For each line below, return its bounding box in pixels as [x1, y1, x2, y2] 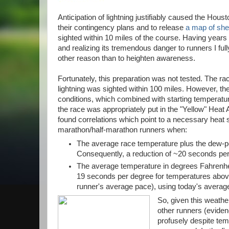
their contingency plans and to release [58, 23, 186, 32]
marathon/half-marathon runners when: [58, 125, 187, 134]
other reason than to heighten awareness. [58, 54, 195, 62]
